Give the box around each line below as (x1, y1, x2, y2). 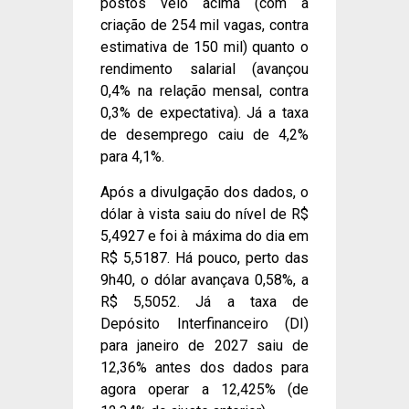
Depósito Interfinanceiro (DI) (100, 314, 309, 332)
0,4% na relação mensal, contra (100, 82, 309, 100)
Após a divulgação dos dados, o (100, 183, 309, 201)
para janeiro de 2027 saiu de (100, 336, 309, 354)
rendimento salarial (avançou (100, 60, 309, 79)
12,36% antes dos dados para (100, 358, 309, 376)
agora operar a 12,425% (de (100, 380, 309, 398)
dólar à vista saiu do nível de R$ (100, 204, 309, 223)
